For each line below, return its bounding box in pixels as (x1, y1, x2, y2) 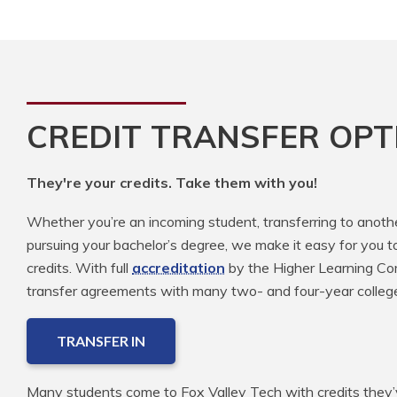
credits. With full (27, 258, 132, 276)
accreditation (132, 258, 225, 276)
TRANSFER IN (57, 331, 145, 349)
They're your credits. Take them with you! (27, 173, 317, 191)
